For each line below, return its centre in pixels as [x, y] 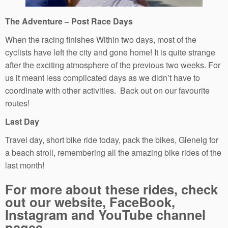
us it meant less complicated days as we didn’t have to [103, 77]
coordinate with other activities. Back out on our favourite [107, 90]
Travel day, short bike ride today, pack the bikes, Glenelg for [112, 139]
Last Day [22, 121]
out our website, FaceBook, [90, 202]
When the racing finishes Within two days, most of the [101, 39]
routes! [17, 103]
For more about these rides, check [111, 189]
